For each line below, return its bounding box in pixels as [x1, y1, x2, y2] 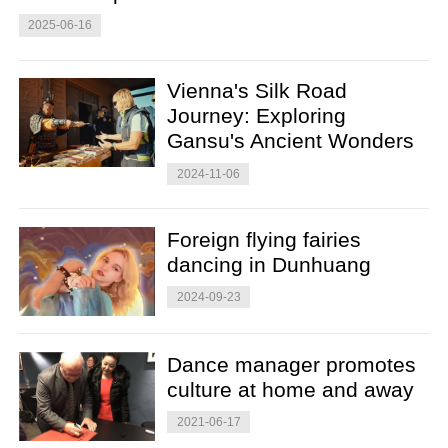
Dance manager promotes [167, 352, 417, 376]
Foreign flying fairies [167, 227, 362, 251]
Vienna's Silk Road [167, 79, 348, 103]
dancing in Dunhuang [167, 252, 372, 276]
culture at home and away [167, 377, 415, 401]
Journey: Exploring [167, 104, 347, 128]
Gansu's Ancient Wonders [167, 129, 415, 153]
